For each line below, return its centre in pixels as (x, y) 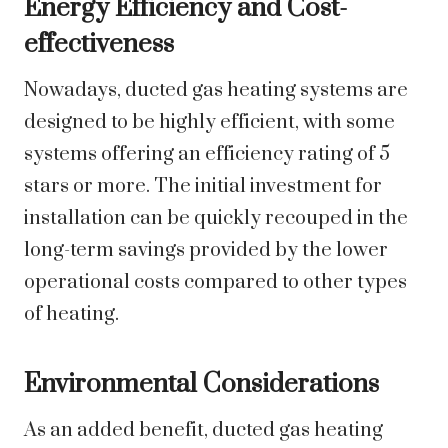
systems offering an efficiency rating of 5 (207, 155)
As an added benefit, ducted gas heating (203, 431)
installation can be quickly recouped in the (216, 219)
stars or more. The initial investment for (203, 187)
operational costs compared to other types (215, 283)
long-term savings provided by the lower (206, 251)
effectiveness (99, 45)
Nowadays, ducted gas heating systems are (216, 91)
